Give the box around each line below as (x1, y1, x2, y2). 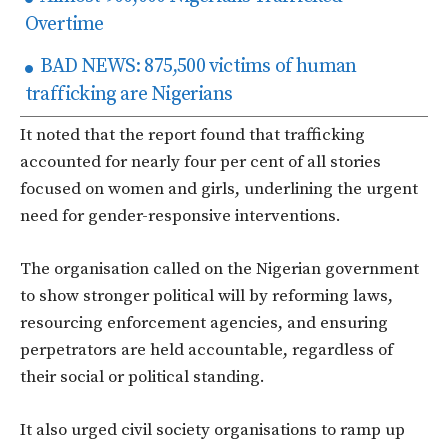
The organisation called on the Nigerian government (20, 258, 419, 281)
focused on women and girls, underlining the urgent (20, 178, 418, 201)
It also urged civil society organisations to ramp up (20, 419, 405, 442)
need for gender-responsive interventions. (20, 205, 341, 228)
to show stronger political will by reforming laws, (20, 285, 393, 308)
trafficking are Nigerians (25, 82, 232, 108)
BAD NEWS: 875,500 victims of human (36, 54, 357, 80)
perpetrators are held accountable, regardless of (20, 339, 393, 362)
